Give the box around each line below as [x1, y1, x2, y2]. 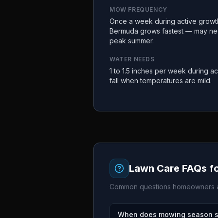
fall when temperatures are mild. [109, 76, 212, 85]
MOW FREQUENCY [109, 6, 167, 13]
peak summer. [109, 36, 154, 45]
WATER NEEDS [109, 55, 155, 63]
